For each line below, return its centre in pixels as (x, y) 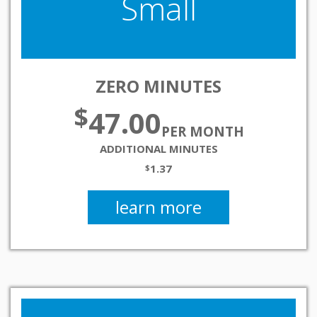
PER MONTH (202, 132)
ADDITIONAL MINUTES (158, 149)
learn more (158, 207)
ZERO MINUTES (158, 86)
